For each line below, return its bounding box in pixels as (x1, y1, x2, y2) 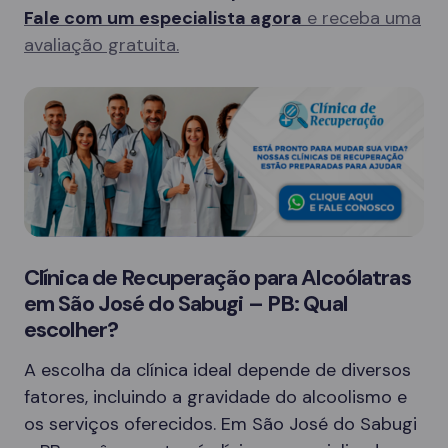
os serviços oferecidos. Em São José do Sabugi (24, 412, 417, 436)
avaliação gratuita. (24, 33, 179, 57)
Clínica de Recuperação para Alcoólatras (24, 263, 411, 292)
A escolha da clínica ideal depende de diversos (24, 358, 411, 382)
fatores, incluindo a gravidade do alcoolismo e (24, 385, 407, 409)
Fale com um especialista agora (24, 6, 302, 30)
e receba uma (302, 6, 421, 30)
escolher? (24, 315, 119, 344)
